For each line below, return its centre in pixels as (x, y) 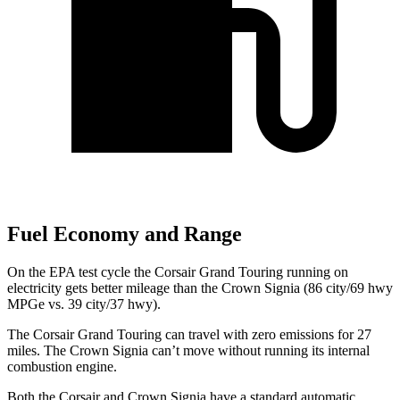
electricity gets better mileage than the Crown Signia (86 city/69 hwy (200, 287)
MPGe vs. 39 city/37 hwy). (84, 304)
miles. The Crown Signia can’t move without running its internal (188, 350)
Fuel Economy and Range (125, 234)
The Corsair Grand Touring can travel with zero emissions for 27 (189, 334)
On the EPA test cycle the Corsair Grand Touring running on (178, 271)
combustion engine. (62, 366)
